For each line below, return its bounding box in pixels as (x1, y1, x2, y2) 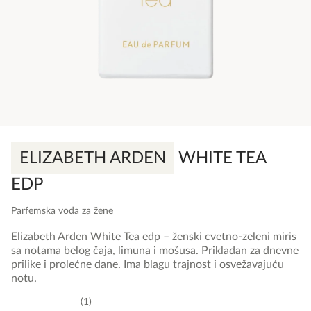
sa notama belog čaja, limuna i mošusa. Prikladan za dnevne (11, 245, 299, 257)
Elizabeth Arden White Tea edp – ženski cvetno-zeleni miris (11, 231, 296, 243)
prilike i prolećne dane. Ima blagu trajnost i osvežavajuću (11, 259, 284, 271)
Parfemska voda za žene (11, 206, 113, 217)
